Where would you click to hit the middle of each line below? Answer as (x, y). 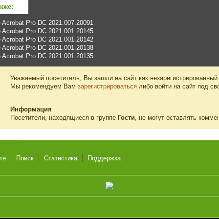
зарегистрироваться (107, 87)
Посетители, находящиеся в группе (64, 118)
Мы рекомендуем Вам (44, 87)
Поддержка (104, 158)
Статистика (61, 158)
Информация (31, 109)
